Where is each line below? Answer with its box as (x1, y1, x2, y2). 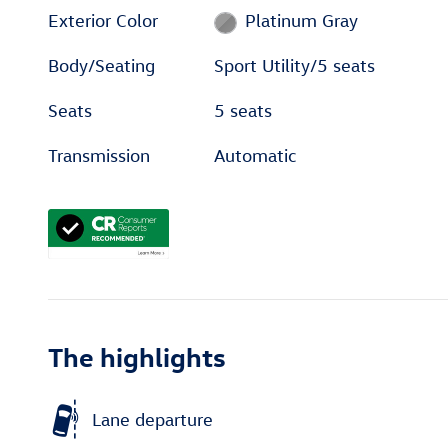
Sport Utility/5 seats (214, 55, 376, 77)
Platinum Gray (244, 10, 358, 32)
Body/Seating (48, 55, 155, 77)
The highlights (48, 339, 226, 374)
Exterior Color (48, 10, 158, 32)
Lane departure (92, 408, 213, 430)
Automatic (214, 145, 298, 167)
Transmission (48, 145, 150, 167)
